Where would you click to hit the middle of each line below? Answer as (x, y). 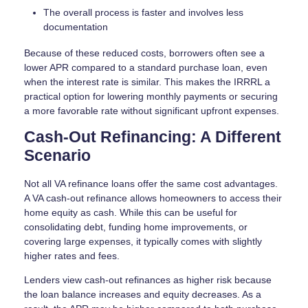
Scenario (57, 156)
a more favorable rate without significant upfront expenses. (152, 111)
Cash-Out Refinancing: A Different (153, 137)
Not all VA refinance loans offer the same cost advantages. (151, 183)
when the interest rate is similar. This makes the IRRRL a (147, 82)
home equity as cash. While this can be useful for (131, 212)
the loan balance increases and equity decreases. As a (143, 294)
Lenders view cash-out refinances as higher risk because (148, 279)
